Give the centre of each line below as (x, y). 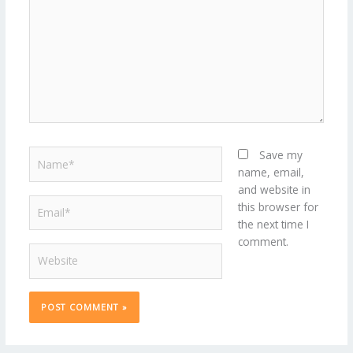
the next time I (274, 225)
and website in (275, 190)
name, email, (271, 173)
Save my (281, 155)
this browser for (279, 207)
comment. (264, 242)
